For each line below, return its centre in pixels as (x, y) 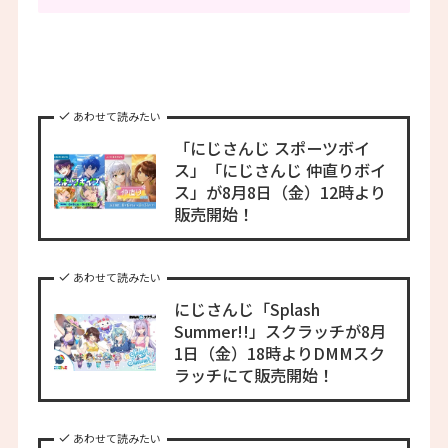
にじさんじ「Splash (246, 309)
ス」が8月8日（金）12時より (279, 192)
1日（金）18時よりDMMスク (279, 353)
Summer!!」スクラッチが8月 (279, 331)
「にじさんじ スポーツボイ (271, 148)
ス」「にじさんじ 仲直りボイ (279, 170)
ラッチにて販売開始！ (253, 375)
